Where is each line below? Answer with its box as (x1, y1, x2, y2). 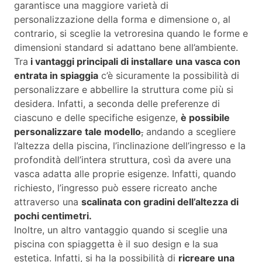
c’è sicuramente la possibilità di (98, 70, 239, 82)
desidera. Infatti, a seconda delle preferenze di (14, 98, 220, 110)
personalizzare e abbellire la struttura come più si (14, 84, 233, 96)
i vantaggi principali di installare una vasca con (28, 56, 240, 68)
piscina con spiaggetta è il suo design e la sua (14, 238, 218, 250)
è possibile (181, 112, 230, 124)
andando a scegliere (143, 126, 236, 138)
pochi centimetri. (14, 210, 94, 222)
